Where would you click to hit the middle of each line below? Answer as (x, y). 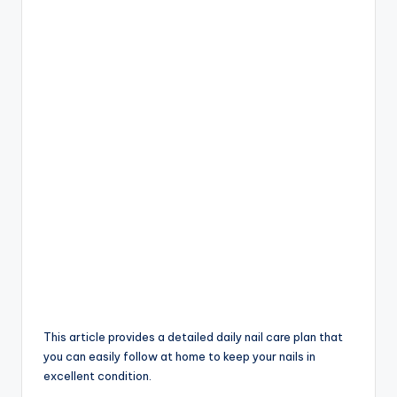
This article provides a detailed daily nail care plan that (193, 337)
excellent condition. (97, 376)
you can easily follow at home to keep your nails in (179, 357)
